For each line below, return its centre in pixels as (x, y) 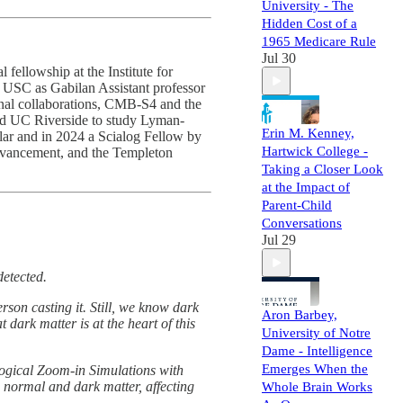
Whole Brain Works (317, 387)
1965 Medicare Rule (319, 41)
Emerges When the (315, 369)
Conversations (302, 223)
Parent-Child (297, 205)
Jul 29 (279, 240)
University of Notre (316, 333)
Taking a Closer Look (322, 169)
